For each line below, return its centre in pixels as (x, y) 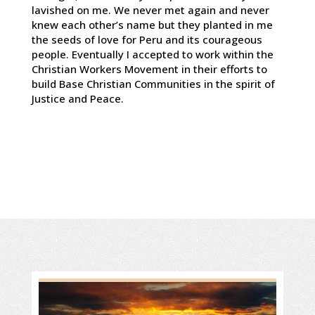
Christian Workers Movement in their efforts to (149, 69)
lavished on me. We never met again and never (150, 10)
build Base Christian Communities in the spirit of (153, 84)
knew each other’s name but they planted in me (152, 25)
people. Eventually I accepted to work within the (152, 54)
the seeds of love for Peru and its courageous (147, 40)
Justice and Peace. (77, 99)
